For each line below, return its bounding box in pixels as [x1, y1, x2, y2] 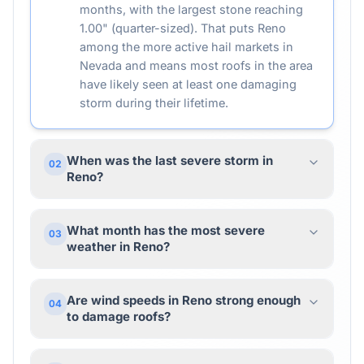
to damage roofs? [67, 309, 171, 324]
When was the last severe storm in [67, 153, 273, 168]
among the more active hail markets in [80, 40, 293, 54]
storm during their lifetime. [80, 96, 228, 110]
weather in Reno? [67, 239, 170, 254]
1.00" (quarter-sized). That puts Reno [80, 21, 286, 35]
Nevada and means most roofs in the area [80, 58, 313, 72]
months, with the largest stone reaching [80, 2, 303, 16]
